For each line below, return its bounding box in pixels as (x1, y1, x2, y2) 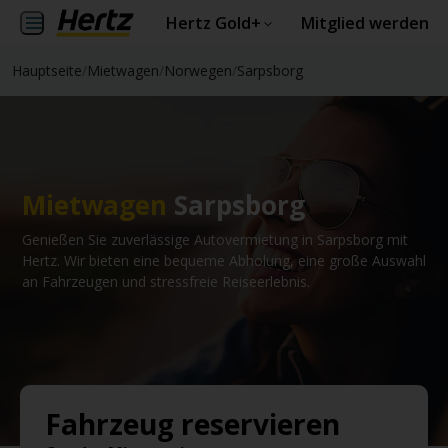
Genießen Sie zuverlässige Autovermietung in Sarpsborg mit (22, 230, 408, 249)
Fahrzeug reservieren (45, 405, 340, 443)
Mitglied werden (300, 12, 429, 34)
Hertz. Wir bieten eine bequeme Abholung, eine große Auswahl (22, 251, 426, 270)
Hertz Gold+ (165, 12, 261, 34)
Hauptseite (12, 61, 82, 80)
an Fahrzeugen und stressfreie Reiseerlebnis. (22, 272, 310, 291)
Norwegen (164, 61, 232, 80)
